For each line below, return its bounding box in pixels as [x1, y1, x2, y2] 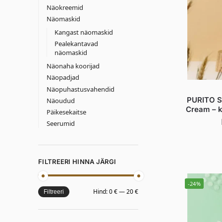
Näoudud [46, 96, 75, 105]
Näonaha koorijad [46, 61, 100, 71]
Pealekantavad [55, 39, 99, 49]
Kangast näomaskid [55, 27, 113, 37]
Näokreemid [46, 2, 83, 12]
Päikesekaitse [46, 107, 86, 116]
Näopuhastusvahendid [46, 84, 114, 94]
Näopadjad [46, 73, 79, 82]
